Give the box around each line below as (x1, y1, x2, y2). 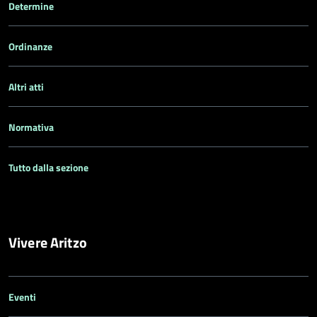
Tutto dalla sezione (8, 160, 88, 175)
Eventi (8, 289, 36, 304)
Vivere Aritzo (8, 231, 87, 253)
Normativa (8, 120, 54, 134)
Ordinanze (8, 39, 52, 54)
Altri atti (8, 79, 44, 94)
